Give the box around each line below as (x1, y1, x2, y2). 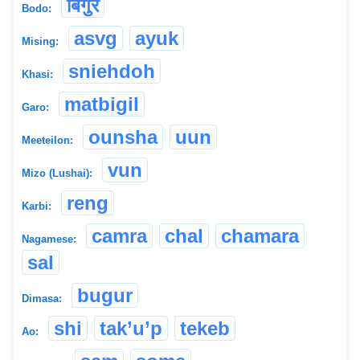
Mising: (22, 35, 59, 47)
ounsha (88, 125, 157, 148)
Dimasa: (22, 292, 62, 305)
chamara (221, 224, 299, 247)
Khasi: (22, 67, 53, 80)
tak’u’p (100, 317, 162, 339)
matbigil (64, 92, 139, 115)
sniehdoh (68, 59, 155, 82)
